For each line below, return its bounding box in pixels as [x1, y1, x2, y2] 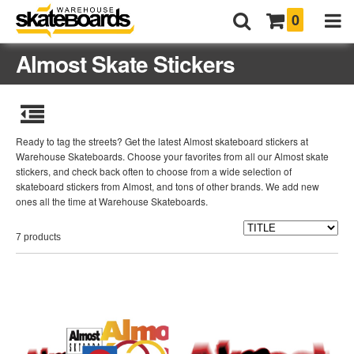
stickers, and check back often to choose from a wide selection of [16, 164, 292, 178]
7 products [16, 232, 61, 243]
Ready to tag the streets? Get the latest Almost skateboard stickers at [16, 134, 308, 148]
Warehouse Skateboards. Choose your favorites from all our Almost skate [16, 149, 329, 163]
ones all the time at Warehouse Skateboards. [16, 194, 208, 208]
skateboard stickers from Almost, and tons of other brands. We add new [16, 179, 319, 193]
